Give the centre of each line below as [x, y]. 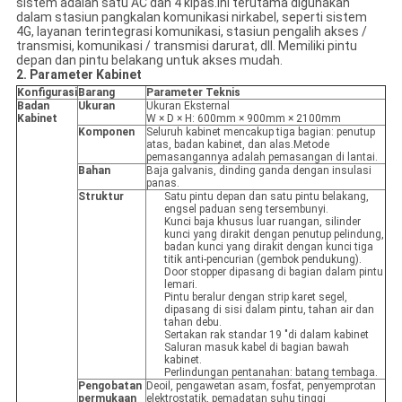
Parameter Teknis [193, 93]
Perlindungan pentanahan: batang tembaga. [271, 373]
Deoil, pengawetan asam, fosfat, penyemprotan [261, 386]
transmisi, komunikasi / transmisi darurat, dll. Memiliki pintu [186, 46]
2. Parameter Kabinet [79, 75]
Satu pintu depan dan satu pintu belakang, [266, 197]
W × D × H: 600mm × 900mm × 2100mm [243, 119]
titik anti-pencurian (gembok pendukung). [262, 260]
